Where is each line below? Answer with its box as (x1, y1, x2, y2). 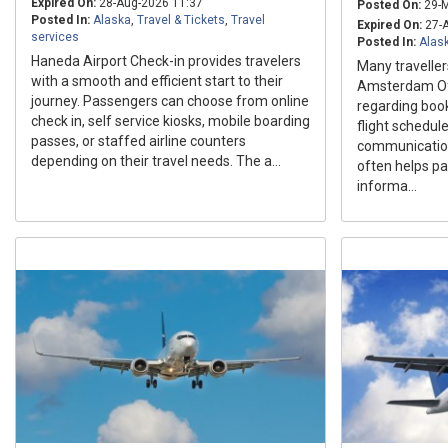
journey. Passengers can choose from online (31, 92, 309, 109)
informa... (357, 177, 417, 194)
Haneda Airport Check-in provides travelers (31, 52, 301, 69)
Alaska (93, 12, 131, 27)
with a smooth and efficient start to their (31, 72, 283, 89)
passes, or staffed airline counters (31, 132, 246, 149)
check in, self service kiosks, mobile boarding (31, 112, 310, 129)
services (31, 29, 79, 44)
